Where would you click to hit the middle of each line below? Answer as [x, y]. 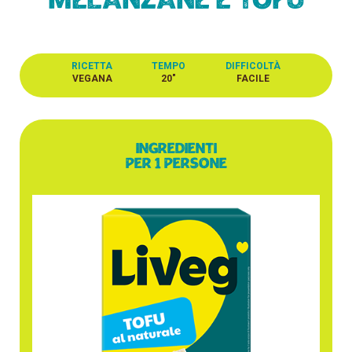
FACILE [253, 78]
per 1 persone [176, 165]
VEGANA [92, 78]
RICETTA [92, 66]
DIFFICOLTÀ [253, 66]
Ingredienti [176, 150]
